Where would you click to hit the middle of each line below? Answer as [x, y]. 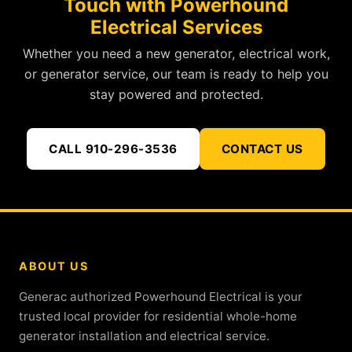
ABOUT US [53, 266]
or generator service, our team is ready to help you [176, 74]
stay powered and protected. [176, 94]
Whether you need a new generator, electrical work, [176, 53]
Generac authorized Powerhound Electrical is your [161, 297]
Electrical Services [176, 27]
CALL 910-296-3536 [113, 149]
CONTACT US [262, 149]
